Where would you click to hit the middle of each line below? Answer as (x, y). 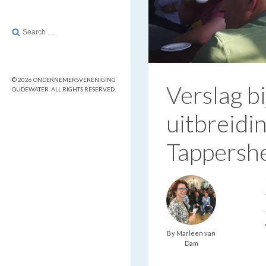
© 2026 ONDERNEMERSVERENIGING (64, 79)
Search (22, 30)
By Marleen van (191, 233)
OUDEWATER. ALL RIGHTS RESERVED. (64, 89)
